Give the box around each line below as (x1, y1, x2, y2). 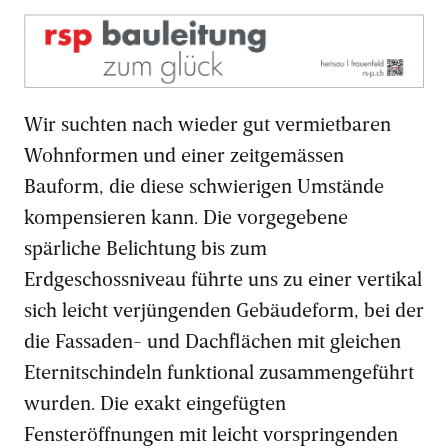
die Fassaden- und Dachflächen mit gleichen (24, 328, 401, 353)
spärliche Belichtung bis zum (24, 235, 267, 260)
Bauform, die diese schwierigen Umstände (24, 173, 384, 198)
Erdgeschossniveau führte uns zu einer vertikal (24, 266, 422, 291)
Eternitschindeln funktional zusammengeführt (24, 359, 414, 384)
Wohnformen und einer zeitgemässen (24, 142, 344, 167)
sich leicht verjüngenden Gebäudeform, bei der (24, 297, 424, 322)
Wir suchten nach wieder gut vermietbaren (24, 111, 391, 136)
